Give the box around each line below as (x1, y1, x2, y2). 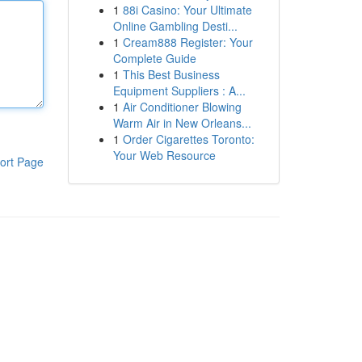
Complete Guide (112, 50, 196, 66)
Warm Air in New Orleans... (112, 115, 251, 131)
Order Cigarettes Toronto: (122, 131, 255, 147)
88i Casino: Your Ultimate (122, 2, 252, 18)
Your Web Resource (112, 147, 216, 163)
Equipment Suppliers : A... (112, 82, 246, 99)
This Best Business (122, 66, 220, 82)
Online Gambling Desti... (112, 18, 238, 34)
